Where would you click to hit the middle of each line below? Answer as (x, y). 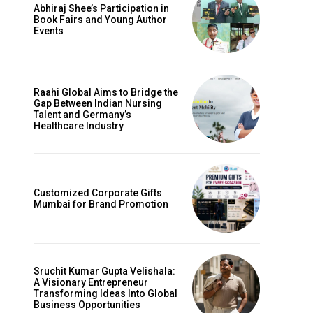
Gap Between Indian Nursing (98, 103)
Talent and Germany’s (82, 114)
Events (49, 30)
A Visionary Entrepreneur (91, 283)
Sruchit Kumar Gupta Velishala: (104, 271)
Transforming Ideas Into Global (105, 294)
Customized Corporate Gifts (98, 193)
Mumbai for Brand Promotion (101, 204)
